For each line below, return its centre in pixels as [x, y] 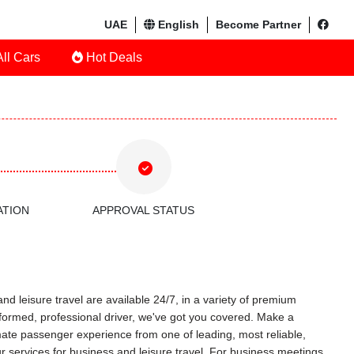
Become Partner [258, 24]
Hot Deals [113, 57]
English [177, 24]
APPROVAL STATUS [143, 210]
